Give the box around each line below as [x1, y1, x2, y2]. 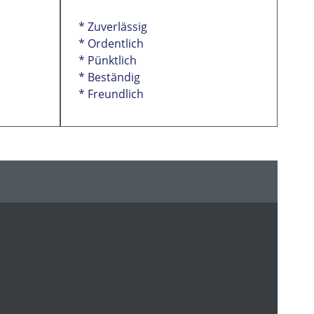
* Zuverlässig [78, 19, 147, 34]
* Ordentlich [78, 36, 144, 51]
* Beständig [78, 69, 140, 85]
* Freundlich [78, 86, 144, 102]
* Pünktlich [78, 53, 137, 68]
